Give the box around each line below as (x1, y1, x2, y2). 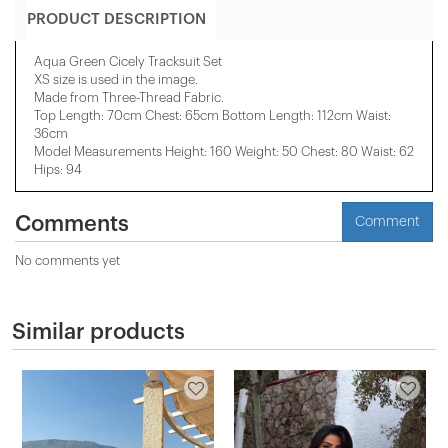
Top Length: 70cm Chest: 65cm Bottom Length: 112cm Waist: (34, 109, 391, 122)
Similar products (12, 321, 185, 343)
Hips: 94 (34, 163, 82, 176)
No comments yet (15, 254, 120, 267)
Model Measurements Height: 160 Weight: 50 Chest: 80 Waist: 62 (34, 145, 414, 158)
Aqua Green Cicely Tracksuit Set (34, 55, 222, 68)
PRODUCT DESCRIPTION (27, 12, 206, 27)
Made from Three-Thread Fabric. (34, 91, 224, 104)
